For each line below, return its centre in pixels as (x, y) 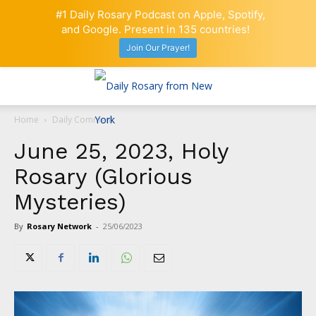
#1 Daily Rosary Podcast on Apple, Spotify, (161, 14)
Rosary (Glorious (103, 176)
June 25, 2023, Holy (121, 151)
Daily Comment (83, 119)
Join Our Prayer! (158, 48)
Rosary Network (59, 226)
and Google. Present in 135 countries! (155, 29)
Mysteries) (70, 201)
